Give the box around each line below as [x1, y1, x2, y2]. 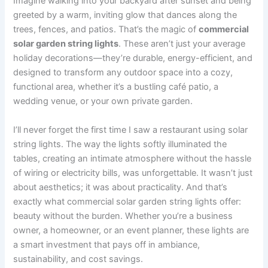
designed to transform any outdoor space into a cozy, [13, 67, 233, 78]
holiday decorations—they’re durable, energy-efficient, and [13, 53, 253, 64]
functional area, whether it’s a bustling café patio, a [13, 81, 219, 93]
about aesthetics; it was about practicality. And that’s [13, 181, 228, 193]
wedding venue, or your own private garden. [13, 96, 193, 107]
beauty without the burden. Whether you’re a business [13, 210, 233, 221]
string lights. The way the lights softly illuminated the [13, 138, 227, 150]
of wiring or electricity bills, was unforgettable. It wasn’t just [13, 167, 253, 178]
